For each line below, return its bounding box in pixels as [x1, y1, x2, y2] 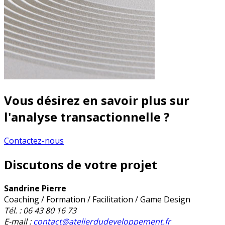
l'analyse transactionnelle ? [4, 108, 170, 126]
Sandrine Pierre [4, 182, 66, 194]
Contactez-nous [4, 135, 64, 146]
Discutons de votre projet [4, 156, 157, 173]
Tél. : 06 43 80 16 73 [4, 204, 76, 216]
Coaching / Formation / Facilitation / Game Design [4, 193, 190, 205]
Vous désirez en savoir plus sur [4, 92, 189, 109]
